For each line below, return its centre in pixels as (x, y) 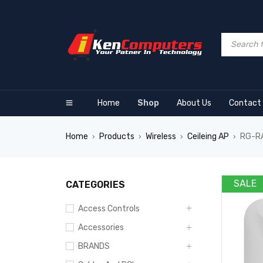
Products (117, 136)
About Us (194, 103)
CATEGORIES (95, 185)
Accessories (101, 227)
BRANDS (94, 246)
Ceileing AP (208, 136)
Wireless (161, 136)
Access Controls (109, 209)
